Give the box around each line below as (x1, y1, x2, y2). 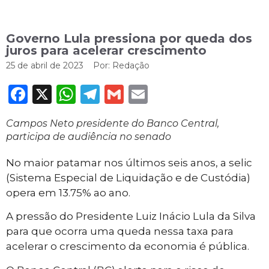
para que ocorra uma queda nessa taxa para (6, 225, 234, 238)
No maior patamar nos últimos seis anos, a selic (6, 157, 252, 169)
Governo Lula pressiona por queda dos (6, 31, 252, 46)
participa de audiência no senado (6, 131, 171, 142)
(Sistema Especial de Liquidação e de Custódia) (6, 172, 250, 184)
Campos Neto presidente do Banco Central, (6, 118, 219, 129)
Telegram (100, 82, 190, 106)
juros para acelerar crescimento (6, 43, 207, 58)
